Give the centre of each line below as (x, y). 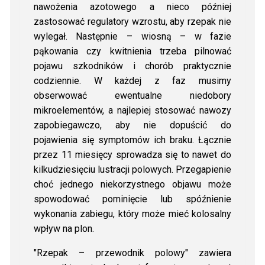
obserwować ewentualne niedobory (132, 95)
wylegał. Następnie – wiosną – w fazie (132, 36)
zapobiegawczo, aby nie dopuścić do (132, 125)
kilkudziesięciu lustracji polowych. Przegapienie (132, 169)
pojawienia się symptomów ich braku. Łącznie (132, 140)
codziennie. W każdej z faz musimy (132, 80)
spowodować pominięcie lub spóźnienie (132, 199)
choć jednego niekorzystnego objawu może (132, 184)
